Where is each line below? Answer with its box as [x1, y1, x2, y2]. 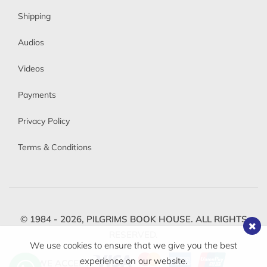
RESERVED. [109, 229, 158, 241]
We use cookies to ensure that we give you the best [30, 240, 237, 251]
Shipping [18, 11, 51, 22]
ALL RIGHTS [193, 213, 247, 225]
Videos [18, 63, 44, 74]
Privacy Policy [18, 116, 70, 127]
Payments [18, 89, 56, 101]
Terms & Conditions [18, 142, 92, 153]
